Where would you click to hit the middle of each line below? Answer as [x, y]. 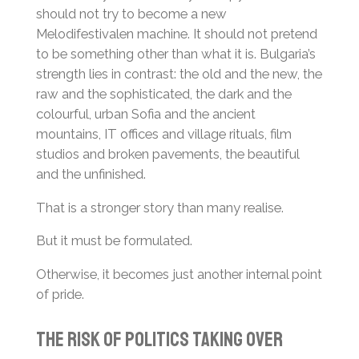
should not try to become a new [131, 13]
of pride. [60, 294]
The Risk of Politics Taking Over [159, 340]
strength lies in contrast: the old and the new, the [179, 73]
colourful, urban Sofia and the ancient [145, 113]
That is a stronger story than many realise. [159, 207]
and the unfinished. [91, 173]
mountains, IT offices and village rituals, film [163, 133]
